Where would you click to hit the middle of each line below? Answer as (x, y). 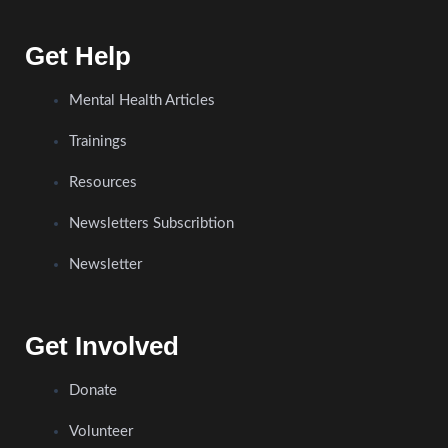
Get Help (78, 56)
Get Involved (102, 346)
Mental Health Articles (141, 101)
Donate (92, 391)
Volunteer (100, 432)
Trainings (97, 142)
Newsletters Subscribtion (151, 224)
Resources (102, 183)
